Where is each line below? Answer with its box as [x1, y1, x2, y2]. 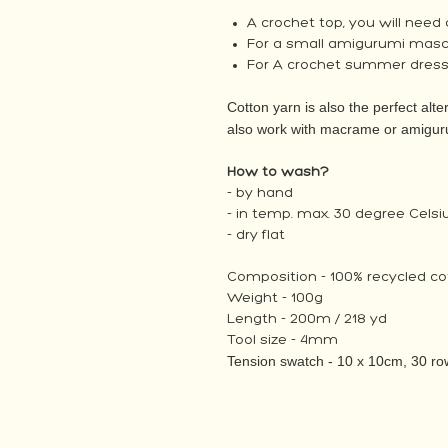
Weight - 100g [227, 290, 323, 306]
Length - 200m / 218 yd [227, 311, 387, 327]
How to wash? [227, 164, 329, 180]
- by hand [227, 185, 293, 201]
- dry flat [227, 227, 285, 243]
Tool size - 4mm [227, 332, 338, 348]
